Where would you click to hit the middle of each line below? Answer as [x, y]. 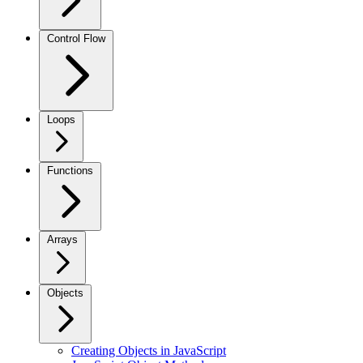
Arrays [62, 239]
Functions [70, 171]
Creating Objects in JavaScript [149, 350]
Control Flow [76, 38]
